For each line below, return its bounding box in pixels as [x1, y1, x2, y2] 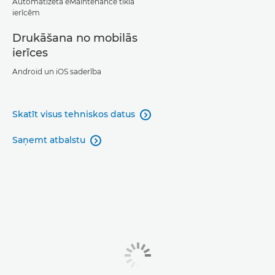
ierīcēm [12, 8, 40, 17]
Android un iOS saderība [12, 67, 101, 76]
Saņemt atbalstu [12, 134, 85, 145]
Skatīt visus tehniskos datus [12, 109, 135, 120]
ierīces [12, 46, 48, 60]
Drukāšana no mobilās [12, 31, 137, 45]
